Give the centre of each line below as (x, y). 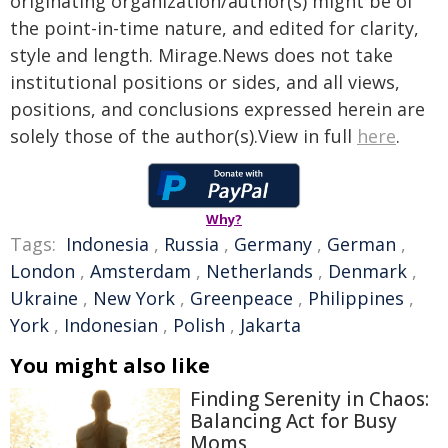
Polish (199, 324)
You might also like (110, 365)
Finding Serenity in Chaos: (309, 398)
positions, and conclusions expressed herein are (217, 108)
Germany (273, 243)
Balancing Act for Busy (293, 420)
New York (134, 297)
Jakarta (270, 324)
